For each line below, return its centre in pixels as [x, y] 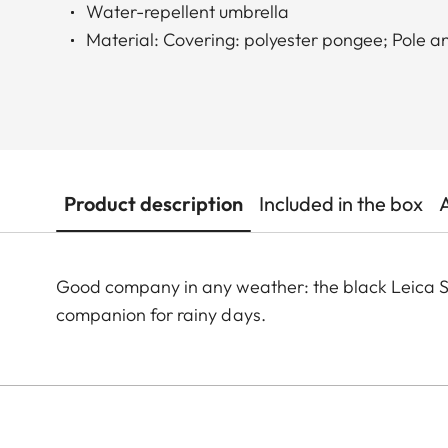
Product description [153, 204]
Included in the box [341, 204]
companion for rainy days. [161, 315]
